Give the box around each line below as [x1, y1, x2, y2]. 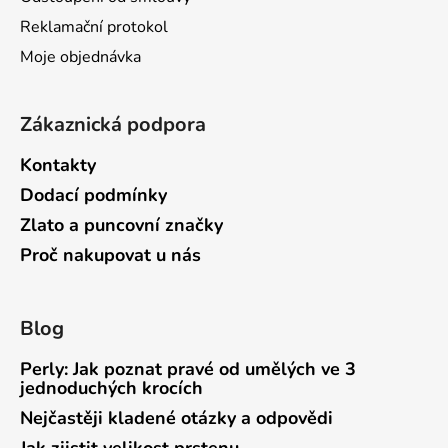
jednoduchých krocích [20, 376, 203, 401]
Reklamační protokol [20, 16, 168, 39]
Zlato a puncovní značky [20, 213, 223, 238]
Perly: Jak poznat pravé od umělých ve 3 [20, 357, 356, 382]
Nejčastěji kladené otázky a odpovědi [20, 406, 333, 431]
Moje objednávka [20, 46, 141, 69]
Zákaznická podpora [20, 111, 206, 139]
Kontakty [20, 153, 96, 178]
